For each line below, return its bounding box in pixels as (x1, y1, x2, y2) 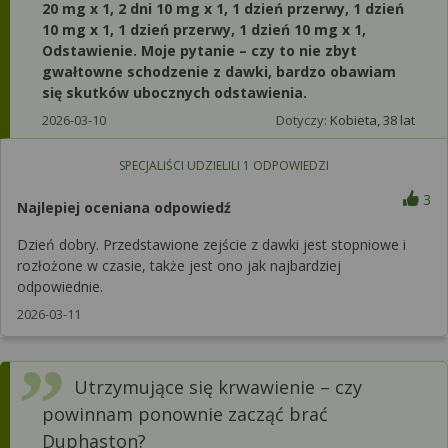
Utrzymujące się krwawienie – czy (74, 375, 362, 399)
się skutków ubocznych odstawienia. (42, 83, 307, 102)
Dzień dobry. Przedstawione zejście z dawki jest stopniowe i (17, 235, 406, 254)
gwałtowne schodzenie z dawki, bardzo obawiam (42, 62, 396, 81)
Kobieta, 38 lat (329, 111, 415, 129)
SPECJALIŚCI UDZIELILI (118, 157, 243, 174)
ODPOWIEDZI (249, 157, 329, 174)
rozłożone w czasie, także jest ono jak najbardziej (17, 256, 341, 275)
